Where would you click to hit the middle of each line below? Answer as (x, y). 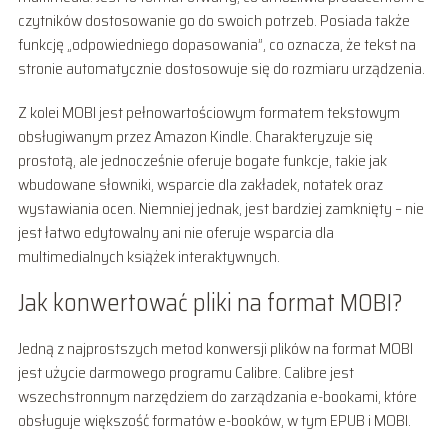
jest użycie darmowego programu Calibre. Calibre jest (185, 372)
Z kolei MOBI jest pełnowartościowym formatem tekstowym (208, 112)
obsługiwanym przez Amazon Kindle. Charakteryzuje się (195, 136)
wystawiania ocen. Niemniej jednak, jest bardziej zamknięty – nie (220, 208)
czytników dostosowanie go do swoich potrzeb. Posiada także (213, 20)
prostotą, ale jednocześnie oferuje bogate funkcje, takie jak (202, 160)
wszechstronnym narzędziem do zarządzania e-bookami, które (217, 396)
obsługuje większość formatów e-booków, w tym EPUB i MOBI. (214, 420)
